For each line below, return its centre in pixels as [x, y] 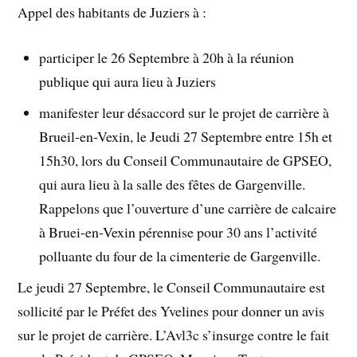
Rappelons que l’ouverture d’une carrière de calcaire [188, 208]
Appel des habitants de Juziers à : [112, 12]
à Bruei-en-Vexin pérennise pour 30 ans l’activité [178, 231]
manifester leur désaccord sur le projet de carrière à [184, 112]
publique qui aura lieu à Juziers [128, 81]
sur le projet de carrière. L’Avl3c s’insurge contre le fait [174, 334]
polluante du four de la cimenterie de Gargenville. [180, 255]
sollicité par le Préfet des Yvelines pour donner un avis [171, 310]
